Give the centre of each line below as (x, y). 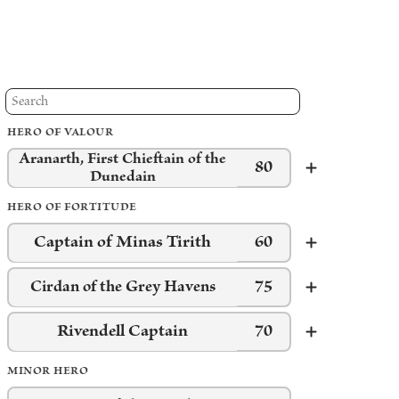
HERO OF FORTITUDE (72, 207)
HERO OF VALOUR (61, 132)
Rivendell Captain (122, 331)
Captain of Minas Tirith (122, 242)
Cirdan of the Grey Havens (122, 287)
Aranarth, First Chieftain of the (122, 159)
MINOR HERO (48, 371)
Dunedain (122, 176)
